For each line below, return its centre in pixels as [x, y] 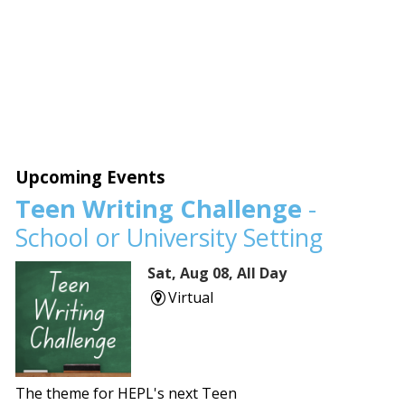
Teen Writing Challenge [159, 209]
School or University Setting [170, 238]
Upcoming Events [91, 177]
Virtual [190, 298]
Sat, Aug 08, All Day [217, 273]
